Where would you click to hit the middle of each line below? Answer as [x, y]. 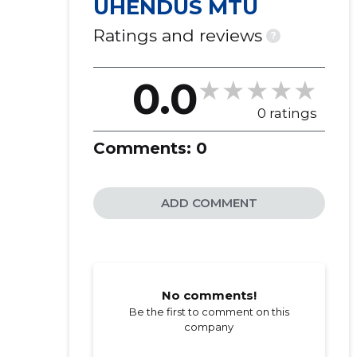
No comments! [209, 295]
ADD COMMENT [209, 203]
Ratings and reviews [177, 35]
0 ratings [287, 113]
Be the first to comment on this [209, 312]
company [209, 327]
